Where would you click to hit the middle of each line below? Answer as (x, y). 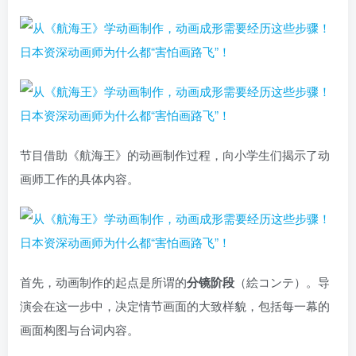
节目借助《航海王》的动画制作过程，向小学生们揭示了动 (175, 155)
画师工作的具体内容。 (79, 179)
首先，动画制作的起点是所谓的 (103, 282)
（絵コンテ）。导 (282, 282)
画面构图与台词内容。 (79, 330)
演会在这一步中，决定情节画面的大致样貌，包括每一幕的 (175, 306)
